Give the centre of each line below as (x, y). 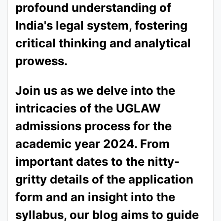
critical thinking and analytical (103, 43)
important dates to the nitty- (97, 162)
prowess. (41, 61)
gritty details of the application (104, 179)
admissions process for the (93, 126)
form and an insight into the (95, 197)
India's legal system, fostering (101, 25)
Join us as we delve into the (95, 91)
